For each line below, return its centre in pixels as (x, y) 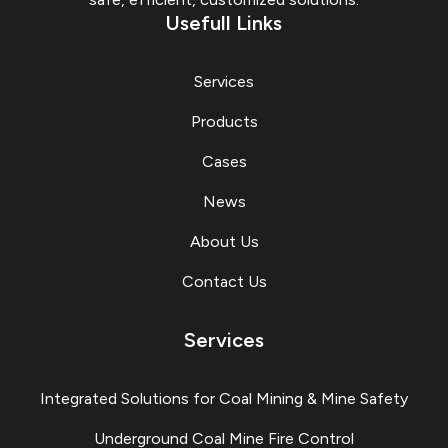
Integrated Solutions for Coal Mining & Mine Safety (224, 399)
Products (224, 122)
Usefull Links (224, 23)
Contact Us (224, 282)
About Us (224, 242)
